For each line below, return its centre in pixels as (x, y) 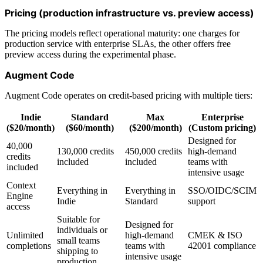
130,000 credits (85, 151)
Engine (20, 195)
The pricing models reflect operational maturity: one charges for (122, 33)
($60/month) (90, 127)
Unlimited (25, 235)
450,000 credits (154, 151)
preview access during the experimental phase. (90, 54)
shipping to (77, 251)
